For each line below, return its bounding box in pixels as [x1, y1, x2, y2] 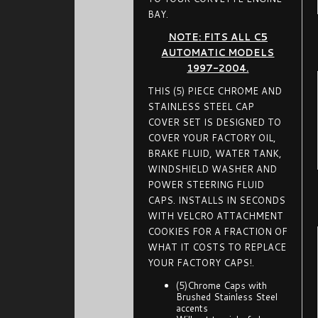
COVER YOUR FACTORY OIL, [148, 131, 277, 144]
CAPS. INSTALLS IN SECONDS [148, 194, 286, 207]
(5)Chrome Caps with [176, 279, 268, 292]
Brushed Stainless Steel [176, 290, 278, 303]
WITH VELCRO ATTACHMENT [148, 209, 284, 222]
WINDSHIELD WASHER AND [148, 163, 278, 175]
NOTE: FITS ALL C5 [168, 31, 268, 43]
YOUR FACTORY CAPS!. [148, 256, 255, 269]
